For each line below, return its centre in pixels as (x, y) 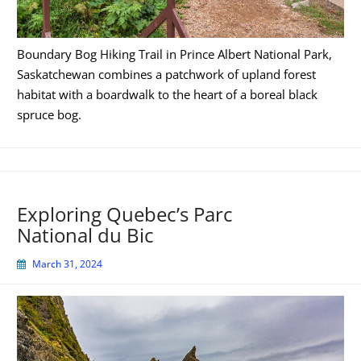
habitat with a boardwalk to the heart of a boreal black (167, 95)
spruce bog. (49, 115)
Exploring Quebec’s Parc (125, 214)
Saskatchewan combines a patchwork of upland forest (166, 75)
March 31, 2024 (67, 263)
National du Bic (85, 234)
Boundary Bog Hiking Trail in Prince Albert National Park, (174, 54)
